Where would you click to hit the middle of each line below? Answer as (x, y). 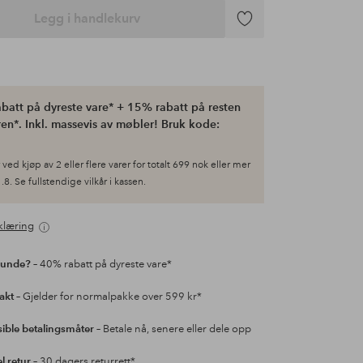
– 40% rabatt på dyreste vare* (101, 265)
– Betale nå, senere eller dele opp (172, 329)
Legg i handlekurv (88, 18)
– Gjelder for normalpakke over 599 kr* (107, 297)
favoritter (252, 66)
